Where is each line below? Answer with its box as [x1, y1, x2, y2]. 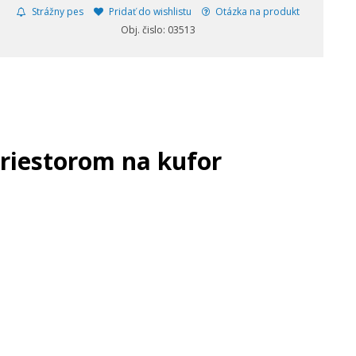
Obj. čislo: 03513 [120, 23, 195, 37]
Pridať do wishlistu [106, 5, 192, 18]
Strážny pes [29, 5, 83, 18]
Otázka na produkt [212, 5, 300, 18]
